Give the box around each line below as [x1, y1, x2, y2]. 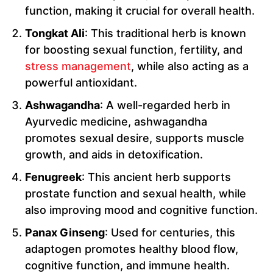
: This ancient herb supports [82, 171, 231, 184]
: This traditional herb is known [85, 27, 246, 40]
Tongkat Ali [25, 27, 85, 40]
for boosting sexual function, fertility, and [25, 43, 243, 57]
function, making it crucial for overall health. [25, 4, 255, 18]
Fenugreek [25, 171, 82, 184]
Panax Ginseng [25, 226, 105, 239]
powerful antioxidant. [25, 76, 137, 90]
